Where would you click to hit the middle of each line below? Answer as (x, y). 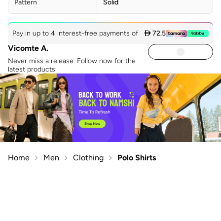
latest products (32, 70)
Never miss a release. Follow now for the (72, 61)
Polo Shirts (137, 157)
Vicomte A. (28, 48)
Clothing (88, 157)
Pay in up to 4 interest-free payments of (76, 34)
